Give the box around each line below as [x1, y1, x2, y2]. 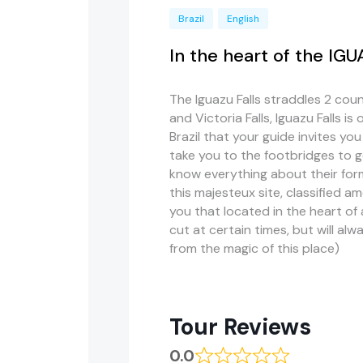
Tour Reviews [169, 311, 311, 342]
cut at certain [169, 220, 254, 238]
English [227, 11, 259, 25]
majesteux [194, 183, 255, 201]
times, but [254, 220, 314, 238]
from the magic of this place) [169, 239, 340, 257]
